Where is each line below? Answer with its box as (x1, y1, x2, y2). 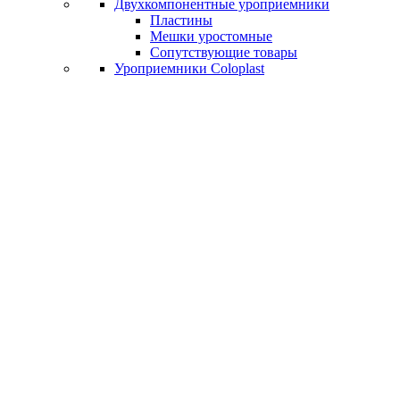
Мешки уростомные (150, 29, 272, 44)
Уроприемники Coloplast (114, 61, 264, 76)
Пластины (150, 12, 212, 28)
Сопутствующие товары (150, 45, 297, 60)
